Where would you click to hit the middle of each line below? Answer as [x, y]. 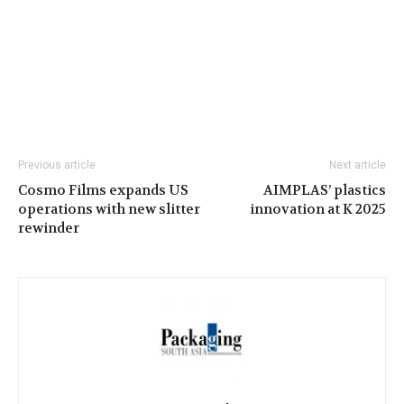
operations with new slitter [109, 209]
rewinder [49, 228]
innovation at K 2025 [318, 209]
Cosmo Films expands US [103, 190]
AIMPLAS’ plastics [325, 190]
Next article [358, 165]
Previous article [57, 165]
